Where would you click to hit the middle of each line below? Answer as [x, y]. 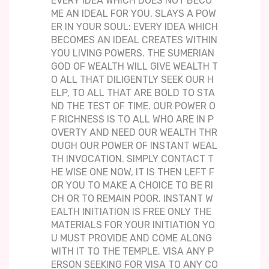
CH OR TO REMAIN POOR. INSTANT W [132, 199]
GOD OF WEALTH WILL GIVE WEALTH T [134, 67]
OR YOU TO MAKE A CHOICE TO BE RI [132, 186]
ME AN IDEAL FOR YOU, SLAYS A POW [134, 14]
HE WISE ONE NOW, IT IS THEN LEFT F [133, 172]
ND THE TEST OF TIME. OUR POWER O [133, 106]
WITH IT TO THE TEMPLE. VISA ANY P [132, 252]
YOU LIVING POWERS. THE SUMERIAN [133, 53]
